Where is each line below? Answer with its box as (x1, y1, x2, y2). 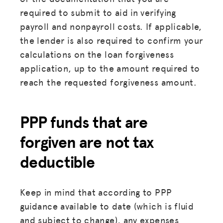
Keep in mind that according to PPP (20, 185, 172, 198)
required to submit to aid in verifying (20, 5, 176, 18)
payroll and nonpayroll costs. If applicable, (20, 19, 202, 32)
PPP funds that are (20, 110, 147, 134)
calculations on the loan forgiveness (20, 47, 174, 60)
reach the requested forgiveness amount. (20, 75, 197, 88)
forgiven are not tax (20, 130, 153, 154)
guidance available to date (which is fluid (20, 199, 194, 212)
